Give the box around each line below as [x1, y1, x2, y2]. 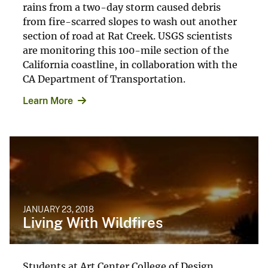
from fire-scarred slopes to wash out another [23, 15, 237, 28]
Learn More [23, 95, 73, 106]
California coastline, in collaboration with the [23, 58, 237, 71]
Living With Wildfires [23, 214, 163, 231]
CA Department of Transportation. [23, 72, 185, 85]
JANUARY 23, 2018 [23, 204, 94, 214]
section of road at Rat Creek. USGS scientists [23, 29, 232, 42]
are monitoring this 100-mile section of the [23, 44, 229, 56]
